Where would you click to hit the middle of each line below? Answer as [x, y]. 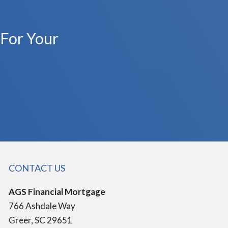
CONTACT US [37, 168]
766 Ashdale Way [42, 206]
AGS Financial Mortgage [57, 192]
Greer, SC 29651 [40, 220]
